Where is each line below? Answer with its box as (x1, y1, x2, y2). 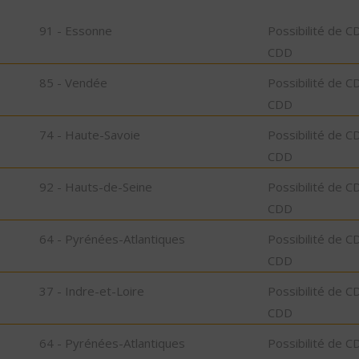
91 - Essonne (39, 22, 112, 38)
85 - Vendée (39, 74, 107, 91)
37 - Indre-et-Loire (39, 282, 144, 299)
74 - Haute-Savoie (39, 126, 140, 143)
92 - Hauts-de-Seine (39, 178, 152, 195)
